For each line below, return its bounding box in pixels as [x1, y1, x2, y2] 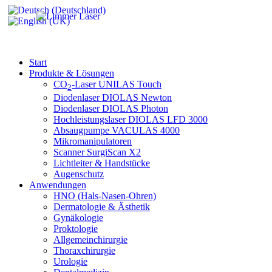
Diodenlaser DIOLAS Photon [53, 103, 168, 114]
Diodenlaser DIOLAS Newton [53, 92, 172, 103]
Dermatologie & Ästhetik [53, 202, 150, 212]
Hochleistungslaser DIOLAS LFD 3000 [53, 114, 208, 125]
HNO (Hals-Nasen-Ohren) [53, 191, 156, 202]
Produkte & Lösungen [29, 68, 114, 78]
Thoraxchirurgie [53, 245, 115, 256]
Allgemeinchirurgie [53, 234, 127, 245]
